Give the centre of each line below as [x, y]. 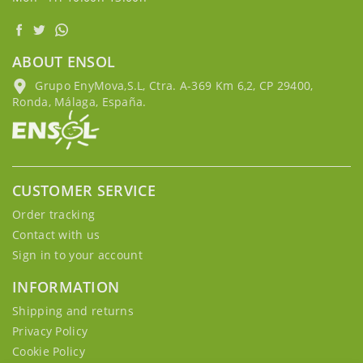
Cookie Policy [49, 351]
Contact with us [56, 235]
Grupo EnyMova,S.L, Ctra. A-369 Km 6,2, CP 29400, [173, 85]
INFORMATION [66, 287]
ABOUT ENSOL [64, 62]
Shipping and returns [73, 311]
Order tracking [54, 214]
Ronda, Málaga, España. [79, 102]
